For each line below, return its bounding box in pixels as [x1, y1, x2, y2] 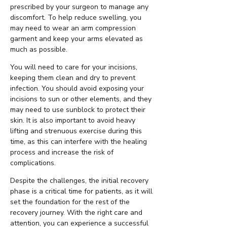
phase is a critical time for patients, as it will [10, 186, 153, 197]
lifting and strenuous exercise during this [10, 126, 142, 136]
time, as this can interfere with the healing [10, 137, 147, 147]
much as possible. [10, 45, 67, 55]
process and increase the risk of [10, 147, 113, 158]
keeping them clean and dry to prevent [10, 73, 135, 83]
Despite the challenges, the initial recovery [10, 176, 148, 186]
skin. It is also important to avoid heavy [10, 116, 135, 126]
